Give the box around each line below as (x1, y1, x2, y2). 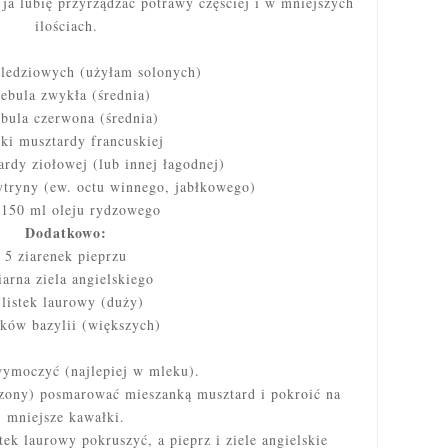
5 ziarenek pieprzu (5, 246, 127, 266)
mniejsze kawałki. (7, 407, 125, 427)
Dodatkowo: (25, 222, 107, 244)
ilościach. (34, 16, 98, 36)
